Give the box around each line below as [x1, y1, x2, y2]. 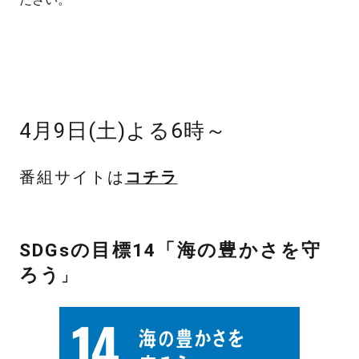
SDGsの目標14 [18, 240, 157, 262]
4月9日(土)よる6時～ [18, 119, 227, 143]
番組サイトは [18, 167, 125, 187]
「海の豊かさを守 [156, 240, 322, 262]
